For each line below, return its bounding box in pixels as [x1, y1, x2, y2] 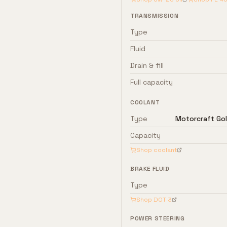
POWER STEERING [130, 214, 185, 222]
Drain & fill [130, 61, 164, 70]
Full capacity [130, 78, 173, 87]
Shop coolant [136, 146, 177, 154]
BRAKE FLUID [130, 165, 170, 173]
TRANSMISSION [130, 12, 179, 20]
